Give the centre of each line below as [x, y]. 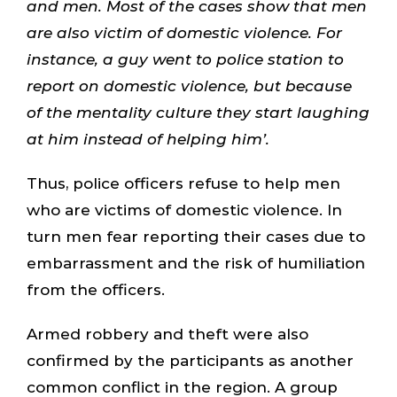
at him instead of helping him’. [148, 139]
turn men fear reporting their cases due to [195, 236]
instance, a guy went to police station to [185, 59]
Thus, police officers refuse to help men [183, 183]
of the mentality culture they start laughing [198, 112]
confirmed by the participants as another [190, 360]
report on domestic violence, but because [189, 86]
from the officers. [95, 289]
